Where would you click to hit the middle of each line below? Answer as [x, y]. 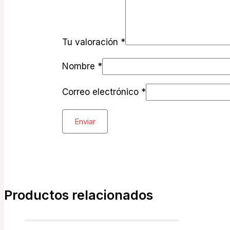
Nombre [80, 66]
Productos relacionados [79, 195]
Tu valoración [92, 42]
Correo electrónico [102, 92]
